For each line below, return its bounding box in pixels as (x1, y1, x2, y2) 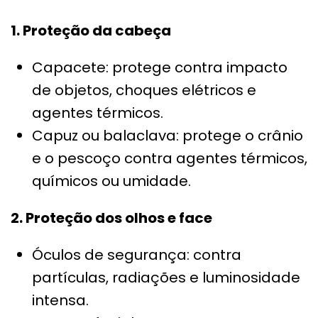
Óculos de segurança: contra (32, 245, 241, 265)
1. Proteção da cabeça (11, 21, 171, 41)
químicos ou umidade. (32, 171, 191, 192)
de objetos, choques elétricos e (32, 80, 256, 101)
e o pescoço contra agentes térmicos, (32, 148, 307, 169)
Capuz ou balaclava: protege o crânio (32, 126, 303, 146)
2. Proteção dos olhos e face (11, 208, 212, 229)
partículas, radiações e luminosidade (32, 268, 300, 288)
